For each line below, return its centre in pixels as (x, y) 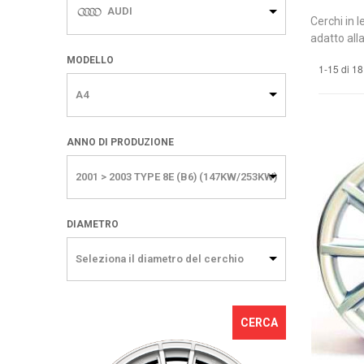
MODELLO (90, 61)
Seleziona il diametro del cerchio (160, 259)
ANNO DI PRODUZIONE (120, 143)
